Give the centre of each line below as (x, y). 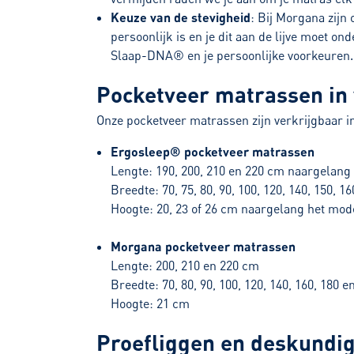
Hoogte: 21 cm (151, 304)
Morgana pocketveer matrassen (203, 247)
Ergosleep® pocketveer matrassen (213, 152)
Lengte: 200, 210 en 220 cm (185, 266)
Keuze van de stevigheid (181, 17)
